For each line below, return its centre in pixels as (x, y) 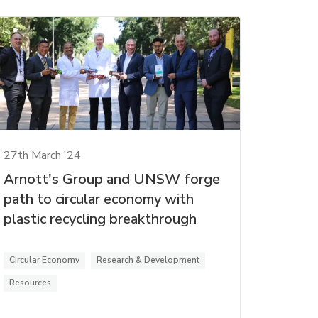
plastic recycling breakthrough (100, 219)
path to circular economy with (98, 199)
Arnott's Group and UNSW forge (111, 179)
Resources (30, 282)
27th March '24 (42, 155)
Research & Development (148, 259)
